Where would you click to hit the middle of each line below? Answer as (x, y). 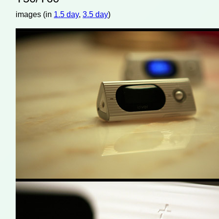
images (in (35, 14)
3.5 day (95, 14)
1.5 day (66, 14)
